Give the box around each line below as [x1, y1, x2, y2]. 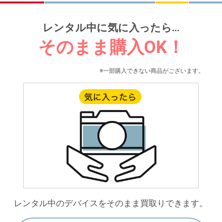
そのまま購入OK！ [38, 37, 184, 57]
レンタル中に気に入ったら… [43, 21, 179, 34]
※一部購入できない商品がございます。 [100, 67, 205, 75]
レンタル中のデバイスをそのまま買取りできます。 [14, 198, 208, 208]
